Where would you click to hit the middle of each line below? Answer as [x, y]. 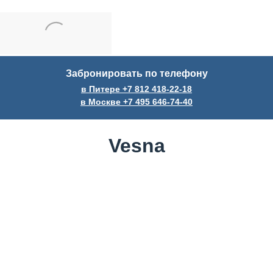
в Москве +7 [108, 102]
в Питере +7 [108, 89]
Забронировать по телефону [136, 73]
